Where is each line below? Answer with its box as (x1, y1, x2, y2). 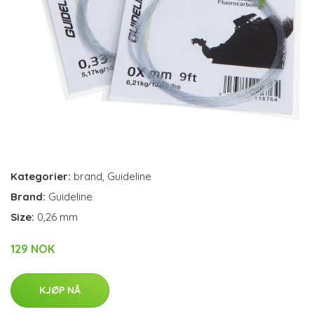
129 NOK (11, 242, 55, 256)
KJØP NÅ (39, 284, 81, 296)
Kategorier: (11, 170, 71, 183)
